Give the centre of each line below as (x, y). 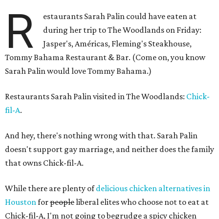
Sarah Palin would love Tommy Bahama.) (78, 71)
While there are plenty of (50, 188)
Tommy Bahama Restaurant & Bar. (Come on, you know (105, 57)
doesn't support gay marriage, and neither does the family (109, 149)
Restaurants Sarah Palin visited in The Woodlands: (96, 96)
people (62, 202)
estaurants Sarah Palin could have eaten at (120, 16)
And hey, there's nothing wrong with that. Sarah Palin (101, 135)
